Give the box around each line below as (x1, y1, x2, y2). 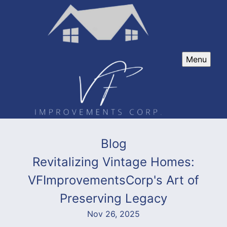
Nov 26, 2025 (87, 208, 140, 219)
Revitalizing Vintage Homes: (32, 154, 195, 169)
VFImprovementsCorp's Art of (28, 172, 199, 187)
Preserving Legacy (60, 191, 167, 206)
